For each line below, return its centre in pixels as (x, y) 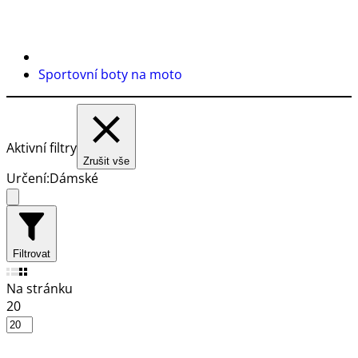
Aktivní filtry (42, 147)
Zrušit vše (106, 161)
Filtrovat (32, 253)
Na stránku (40, 288)
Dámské (74, 178)
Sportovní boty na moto (110, 74)
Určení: (28, 178)
